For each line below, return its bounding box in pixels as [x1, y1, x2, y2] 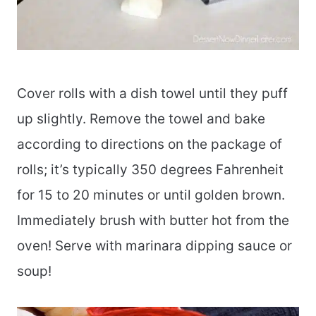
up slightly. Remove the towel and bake [17, 111, 265, 128]
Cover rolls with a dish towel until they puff [17, 85, 288, 102]
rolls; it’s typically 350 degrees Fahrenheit [17, 162, 284, 178]
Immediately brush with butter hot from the [17, 212, 289, 229]
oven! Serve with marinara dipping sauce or [17, 238, 292, 255]
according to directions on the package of [17, 136, 282, 153]
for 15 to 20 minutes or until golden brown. [17, 187, 285, 204]
